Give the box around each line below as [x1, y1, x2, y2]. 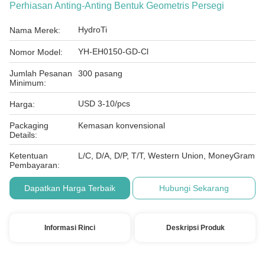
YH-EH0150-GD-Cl [78, 47, 148, 56]
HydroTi [78, 25, 107, 34]
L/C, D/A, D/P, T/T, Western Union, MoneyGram [78, 151, 255, 160]
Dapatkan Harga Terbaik [24, 183, 116, 193]
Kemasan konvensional [78, 121, 165, 130]
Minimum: [9, 78, 46, 88]
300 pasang [78, 69, 122, 78]
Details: [9, 130, 37, 140]
